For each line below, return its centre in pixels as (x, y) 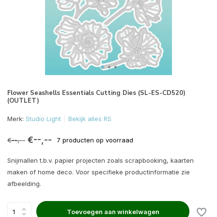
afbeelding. (24, 184)
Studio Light (43, 119)
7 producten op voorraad (95, 140)
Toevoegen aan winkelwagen (113, 211)
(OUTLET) (23, 101)
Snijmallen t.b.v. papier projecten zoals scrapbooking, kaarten (101, 160)
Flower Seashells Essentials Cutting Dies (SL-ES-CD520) (96, 93)
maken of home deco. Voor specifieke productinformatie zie (99, 172)
